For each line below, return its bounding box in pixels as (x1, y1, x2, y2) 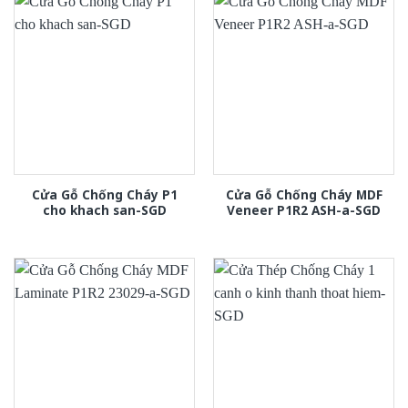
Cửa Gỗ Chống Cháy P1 (31, 185, 178, 203)
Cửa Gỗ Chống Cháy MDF (225, 185, 382, 203)
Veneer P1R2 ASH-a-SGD (227, 200, 381, 219)
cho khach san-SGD (42, 200, 167, 219)
